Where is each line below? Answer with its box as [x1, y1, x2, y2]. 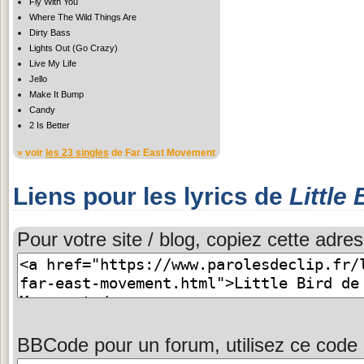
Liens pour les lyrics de [13, 182, 289, 210]
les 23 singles [45, 146, 109, 158]
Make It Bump [29, 89, 84, 99]
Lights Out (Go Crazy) [29, 42, 118, 53]
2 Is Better [29, 119, 70, 130]
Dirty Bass [29, 27, 71, 37]
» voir [17, 146, 45, 158]
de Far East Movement [109, 146, 215, 158]
